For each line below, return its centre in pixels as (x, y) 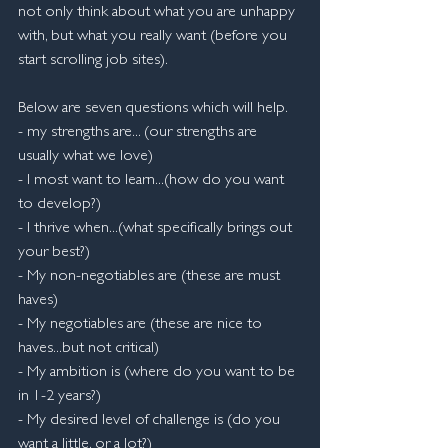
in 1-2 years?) (59, 397)
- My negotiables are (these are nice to (142, 325)
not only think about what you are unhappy (158, 13)
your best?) (54, 253)
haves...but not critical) (88, 349)
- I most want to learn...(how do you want (153, 181)
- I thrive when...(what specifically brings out (157, 229)
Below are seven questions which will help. (153, 109)
